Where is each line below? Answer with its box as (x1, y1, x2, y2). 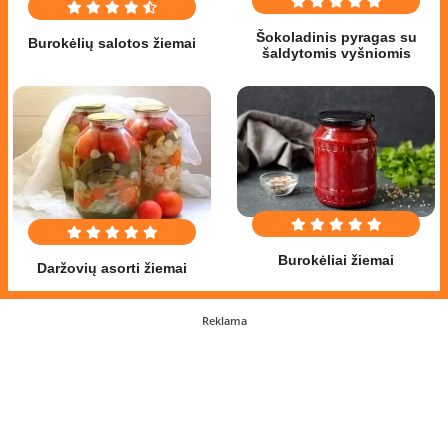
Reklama (201, 312, 247, 328)
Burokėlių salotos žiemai (28, 35, 196, 52)
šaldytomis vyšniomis (261, 45, 411, 62)
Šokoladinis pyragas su (255, 29, 417, 46)
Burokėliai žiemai (278, 252, 394, 269)
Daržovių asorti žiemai (37, 259, 187, 276)
